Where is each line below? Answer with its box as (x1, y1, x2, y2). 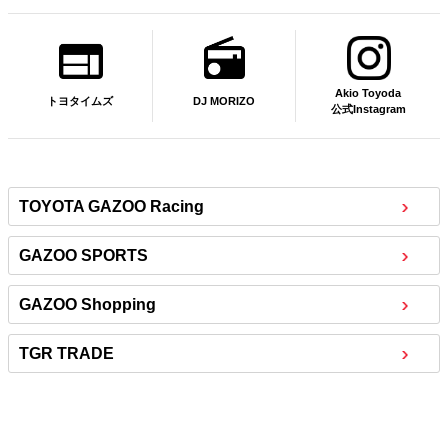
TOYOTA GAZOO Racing (19, 198, 204, 216)
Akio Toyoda (335, 87, 401, 100)
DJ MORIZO (193, 94, 255, 107)
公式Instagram (330, 103, 406, 116)
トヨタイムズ (47, 95, 113, 108)
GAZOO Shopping (19, 296, 156, 314)
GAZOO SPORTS (19, 247, 148, 265)
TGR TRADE (19, 345, 114, 363)
